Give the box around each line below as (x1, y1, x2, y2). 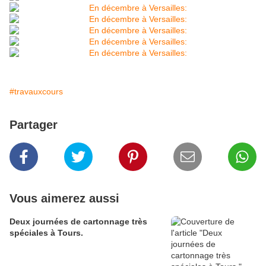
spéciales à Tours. (9, 228, 83, 238)
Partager (9, 118, 58, 132)
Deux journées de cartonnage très (9, 217, 147, 227)
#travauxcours (9, 87, 63, 97)
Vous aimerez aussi (9, 192, 119, 205)
